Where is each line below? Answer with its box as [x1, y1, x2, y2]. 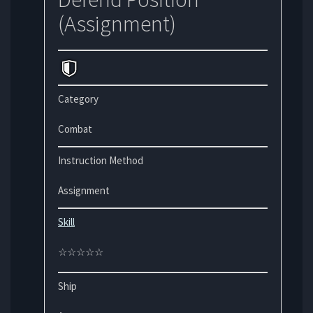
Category [58, 92, 99, 105]
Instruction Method [58, 153, 143, 167]
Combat [58, 122, 92, 136]
